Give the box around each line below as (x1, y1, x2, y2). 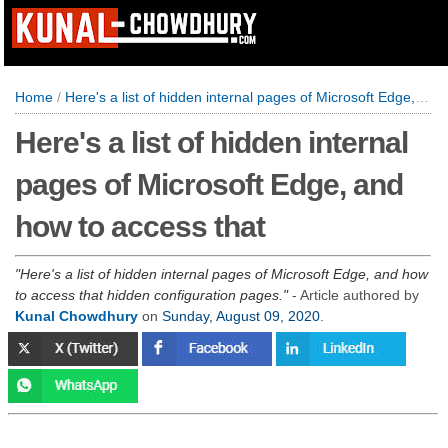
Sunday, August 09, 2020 (162, 308, 320, 324)
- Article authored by (288, 287, 419, 303)
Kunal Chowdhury (15, 308, 138, 324)
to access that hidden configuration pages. (15, 287, 283, 303)
